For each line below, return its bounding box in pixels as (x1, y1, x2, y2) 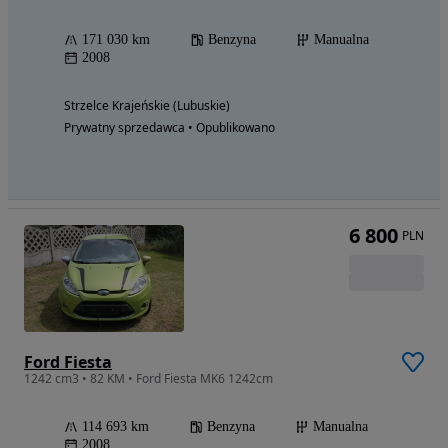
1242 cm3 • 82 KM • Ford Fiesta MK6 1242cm (24, 369, 273, 387)
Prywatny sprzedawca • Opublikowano (64, 119, 275, 137)
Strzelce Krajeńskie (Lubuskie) (64, 97, 230, 115)
